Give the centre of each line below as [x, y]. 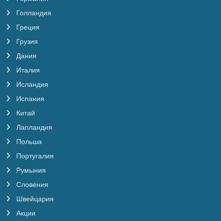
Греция [27, 27]
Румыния [30, 170]
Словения [31, 184]
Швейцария [34, 199]
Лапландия [33, 127]
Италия [27, 70]
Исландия [31, 84]
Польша [28, 142]
